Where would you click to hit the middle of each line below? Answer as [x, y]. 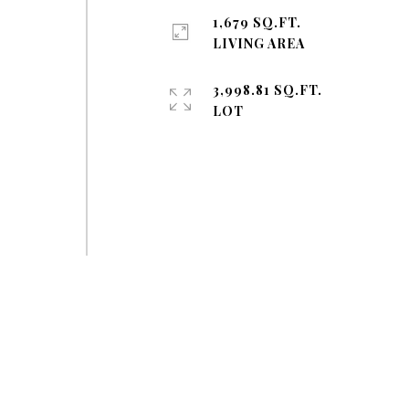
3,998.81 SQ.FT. [268, 90]
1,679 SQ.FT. [257, 22]
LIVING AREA [259, 43]
